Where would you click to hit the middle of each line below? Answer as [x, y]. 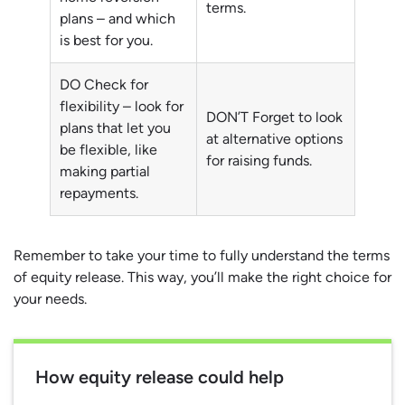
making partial [105, 172]
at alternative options [274, 139]
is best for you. [106, 41]
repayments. [99, 193]
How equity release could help [160, 377]
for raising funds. [259, 161]
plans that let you [115, 128]
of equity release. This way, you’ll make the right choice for [202, 278]
